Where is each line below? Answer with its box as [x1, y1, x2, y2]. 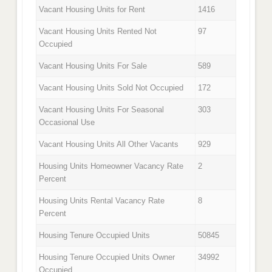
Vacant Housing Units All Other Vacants [39, 140, 179, 149]
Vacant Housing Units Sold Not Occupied [39, 83, 184, 93]
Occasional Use [39, 118, 95, 127]
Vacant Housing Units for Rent [39, 5, 146, 15]
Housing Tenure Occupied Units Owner [39, 253, 175, 262]
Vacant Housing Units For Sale [39, 61, 148, 71]
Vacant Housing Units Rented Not [39, 27, 157, 36]
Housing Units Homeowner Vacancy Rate [39, 161, 184, 171]
